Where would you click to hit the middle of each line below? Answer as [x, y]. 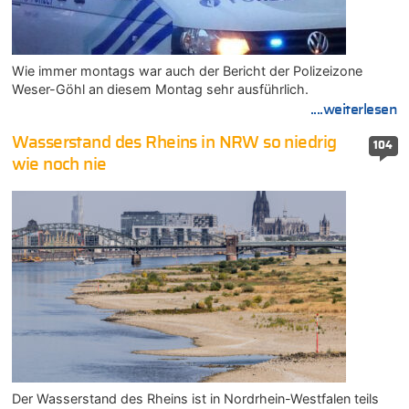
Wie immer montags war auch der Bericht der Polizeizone [187, 71]
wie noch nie [59, 164]
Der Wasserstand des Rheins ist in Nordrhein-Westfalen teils [195, 399]
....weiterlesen [354, 110]
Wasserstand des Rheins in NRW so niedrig [174, 142]
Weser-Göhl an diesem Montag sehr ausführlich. [160, 89]
